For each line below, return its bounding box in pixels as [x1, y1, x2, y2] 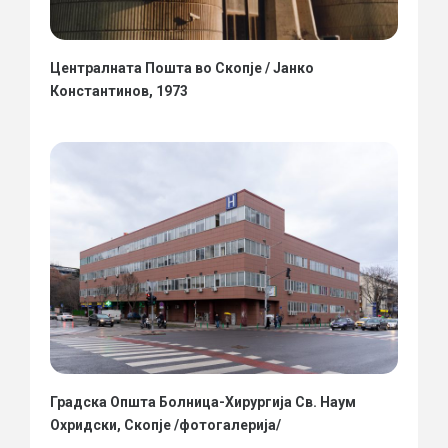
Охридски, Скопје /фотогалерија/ [50, 416, 281, 433]
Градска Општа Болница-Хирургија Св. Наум [50, 393, 356, 410]
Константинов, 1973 [50, 82, 188, 99]
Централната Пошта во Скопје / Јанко [50, 59, 314, 76]
